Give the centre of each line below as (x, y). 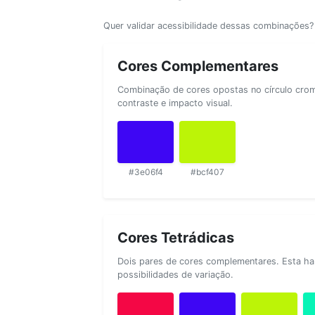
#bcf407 (207, 172)
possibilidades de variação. (175, 274)
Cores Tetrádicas (176, 237)
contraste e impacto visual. (175, 103)
